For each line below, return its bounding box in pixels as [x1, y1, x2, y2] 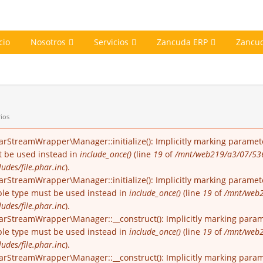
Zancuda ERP [157, 36, 208, 48]
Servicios [94, 36, 129, 48]
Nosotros [31, 36, 66, 48]
